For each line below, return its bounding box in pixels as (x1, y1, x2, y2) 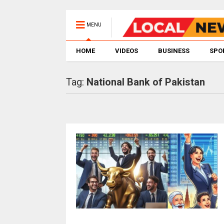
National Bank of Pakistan (86, 76, 205, 88)
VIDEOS (114, 47, 138, 54)
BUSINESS (157, 47, 189, 54)
